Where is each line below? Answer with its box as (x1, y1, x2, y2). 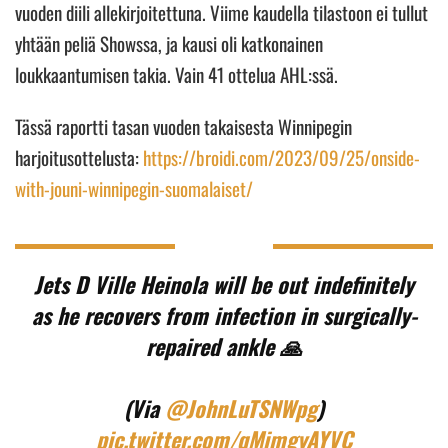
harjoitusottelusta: (15, 142, 143, 171)
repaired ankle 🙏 (146, 329, 302, 362)
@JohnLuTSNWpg (165, 391, 317, 424)
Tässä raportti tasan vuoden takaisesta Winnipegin (15, 111, 352, 140)
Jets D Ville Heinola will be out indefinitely (34, 267, 414, 300)
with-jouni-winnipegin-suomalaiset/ (15, 173, 253, 202)
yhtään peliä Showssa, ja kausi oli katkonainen (15, 28, 323, 57)
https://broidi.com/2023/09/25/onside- (143, 142, 420, 171)
